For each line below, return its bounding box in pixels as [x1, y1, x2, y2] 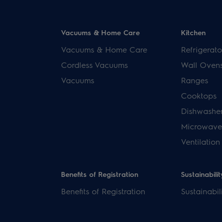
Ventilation [180, 136, 220, 147]
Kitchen [180, 28, 206, 37]
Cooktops [180, 90, 217, 101]
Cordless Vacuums [61, 59, 128, 70]
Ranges [180, 75, 208, 85]
